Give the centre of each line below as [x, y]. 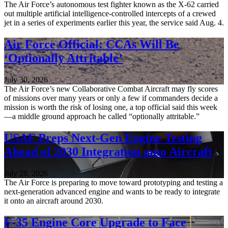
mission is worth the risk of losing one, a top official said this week [111, 107]
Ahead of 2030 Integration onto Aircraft [108, 151]
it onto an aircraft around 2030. [54, 201]
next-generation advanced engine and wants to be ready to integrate [112, 191]
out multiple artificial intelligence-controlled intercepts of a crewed [110, 14]
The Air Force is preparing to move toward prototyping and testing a [113, 182]
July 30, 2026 [26, 79]
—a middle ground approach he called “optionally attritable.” [102, 116]
